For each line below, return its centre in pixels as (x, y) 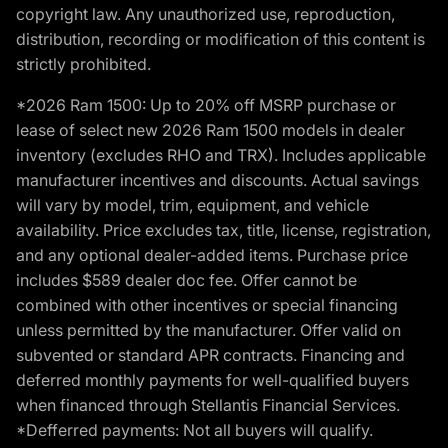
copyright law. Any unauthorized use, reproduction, (205, 13)
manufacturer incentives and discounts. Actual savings (217, 179)
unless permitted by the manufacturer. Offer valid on (208, 329)
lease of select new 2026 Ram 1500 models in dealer (210, 129)
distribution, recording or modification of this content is (220, 38)
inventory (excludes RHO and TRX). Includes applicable (221, 154)
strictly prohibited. (83, 63)
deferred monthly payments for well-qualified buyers (212, 379)
